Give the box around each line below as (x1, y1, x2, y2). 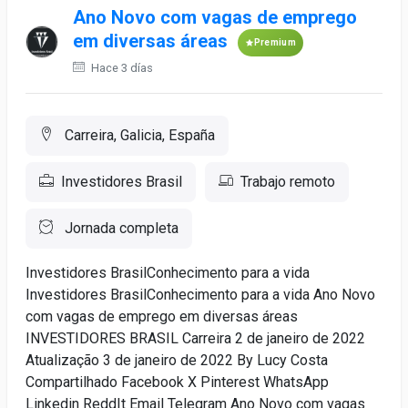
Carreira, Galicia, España (61, 127, 215, 144)
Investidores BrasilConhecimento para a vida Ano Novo (25, 286, 375, 303)
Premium (253, 37, 296, 47)
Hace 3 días (87, 61, 153, 75)
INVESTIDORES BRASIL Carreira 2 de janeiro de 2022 (25, 330, 365, 347)
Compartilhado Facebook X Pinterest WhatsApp (25, 373, 329, 391)
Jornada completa (61, 219, 178, 237)
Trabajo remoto (240, 173, 335, 190)
